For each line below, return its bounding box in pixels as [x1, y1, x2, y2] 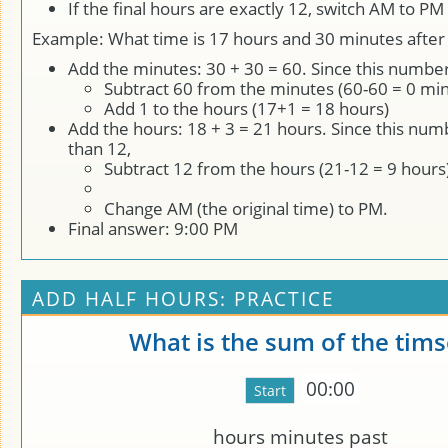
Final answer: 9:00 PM [68, 217, 238, 240]
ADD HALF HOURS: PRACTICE [32, 285, 336, 312]
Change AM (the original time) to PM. [104, 197, 388, 220]
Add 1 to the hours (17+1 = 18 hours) [104, 97, 389, 120]
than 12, [68, 137, 131, 160]
